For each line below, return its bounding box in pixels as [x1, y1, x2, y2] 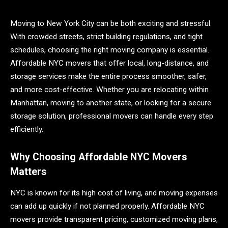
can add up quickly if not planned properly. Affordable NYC [10, 202, 205, 211]
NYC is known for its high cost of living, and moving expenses [10, 188, 218, 198]
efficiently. [10, 125, 43, 134]
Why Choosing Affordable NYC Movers [10, 151, 187, 163]
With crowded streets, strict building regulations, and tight [10, 32, 203, 41]
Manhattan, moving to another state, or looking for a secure [10, 98, 211, 107]
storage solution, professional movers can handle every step [10, 111, 213, 121]
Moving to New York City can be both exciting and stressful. [10, 19, 212, 28]
